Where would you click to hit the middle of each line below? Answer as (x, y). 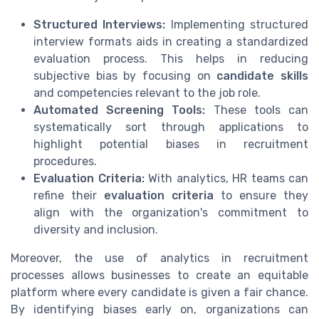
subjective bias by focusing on (125, 76)
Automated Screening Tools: (120, 110)
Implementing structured (237, 25)
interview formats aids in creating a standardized (171, 42)
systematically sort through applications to (171, 127)
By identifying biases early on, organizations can (159, 310)
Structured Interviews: (100, 25)
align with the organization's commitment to (171, 213)
